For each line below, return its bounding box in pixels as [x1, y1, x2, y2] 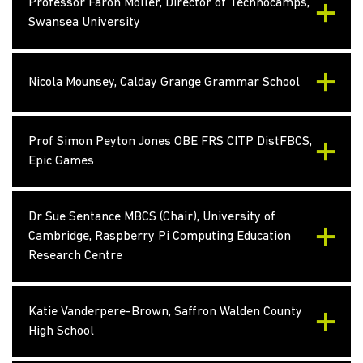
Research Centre [28, 250, 122, 263]
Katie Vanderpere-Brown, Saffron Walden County [28, 305, 302, 318]
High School [28, 325, 94, 338]
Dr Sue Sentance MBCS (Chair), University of [28, 211, 275, 224]
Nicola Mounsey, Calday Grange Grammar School [28, 75, 300, 89]
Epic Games [28, 155, 94, 168]
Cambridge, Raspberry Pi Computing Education [28, 230, 291, 243]
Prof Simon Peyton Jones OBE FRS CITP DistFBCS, [28, 135, 312, 148]
